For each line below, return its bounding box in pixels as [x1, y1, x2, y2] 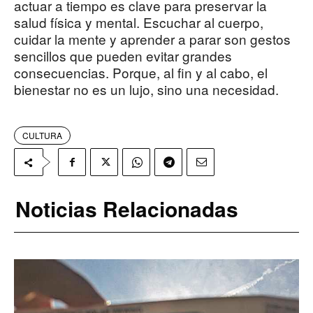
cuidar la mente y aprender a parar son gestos [14, 29, 291, 49]
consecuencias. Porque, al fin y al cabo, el [14, 63, 268, 82]
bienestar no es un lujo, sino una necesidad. [14, 80, 279, 99]
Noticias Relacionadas [15, 194, 238, 224]
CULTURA [22, 129, 62, 142]
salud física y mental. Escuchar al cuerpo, [14, 13, 263, 32]
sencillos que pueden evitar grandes [14, 46, 232, 66]
